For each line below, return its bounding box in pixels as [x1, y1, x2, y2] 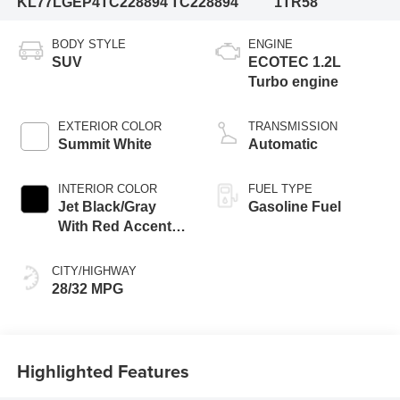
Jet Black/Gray [57, 199, 156, 215]
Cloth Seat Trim [57, 238, 162, 254]
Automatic [248, 137, 318, 153]
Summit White [57, 137, 152, 153]
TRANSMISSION [248, 120, 337, 134]
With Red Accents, [57, 219, 183, 235]
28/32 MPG [51, 281, 123, 297]
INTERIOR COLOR [57, 182, 157, 196]
